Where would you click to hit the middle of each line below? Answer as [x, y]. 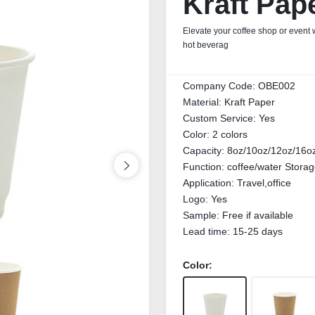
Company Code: [220, 86]
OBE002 [277, 86]
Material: [204, 102]
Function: [205, 167]
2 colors [230, 134]
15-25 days [258, 231]
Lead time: [208, 231]
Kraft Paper [250, 102]
